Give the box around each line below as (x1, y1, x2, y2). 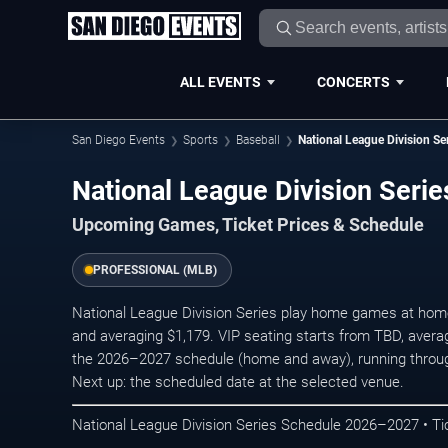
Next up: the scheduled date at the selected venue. (72, 373, 404, 392)
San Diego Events (72, 133, 165, 147)
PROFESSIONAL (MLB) (93, 263, 217, 278)
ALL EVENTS (179, 73, 261, 90)
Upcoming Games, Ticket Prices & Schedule (72, 215, 424, 236)
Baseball (236, 133, 280, 147)
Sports (183, 133, 218, 147)
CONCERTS (316, 73, 390, 90)
